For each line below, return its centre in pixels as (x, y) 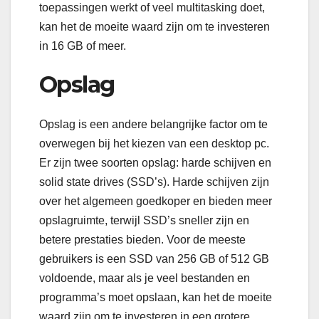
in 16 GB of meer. (83, 46)
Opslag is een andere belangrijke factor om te (153, 125)
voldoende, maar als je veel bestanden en (145, 278)
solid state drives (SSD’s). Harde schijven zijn (154, 182)
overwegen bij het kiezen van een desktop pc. (154, 144)
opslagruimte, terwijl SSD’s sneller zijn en (144, 221)
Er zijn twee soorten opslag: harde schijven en (155, 163)
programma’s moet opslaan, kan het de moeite (156, 298)
